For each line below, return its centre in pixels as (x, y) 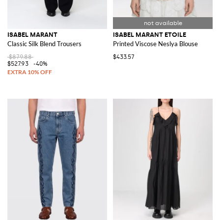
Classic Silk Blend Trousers (44, 43)
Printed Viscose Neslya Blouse (155, 43)
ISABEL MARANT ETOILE (150, 34)
